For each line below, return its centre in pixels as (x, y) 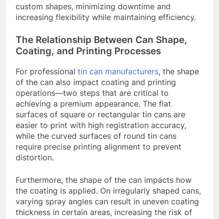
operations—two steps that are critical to (92, 93)
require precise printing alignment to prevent (99, 147)
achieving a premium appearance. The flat (93, 104)
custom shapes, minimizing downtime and (93, 7)
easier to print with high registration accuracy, (101, 125)
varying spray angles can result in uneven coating (107, 202)
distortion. (35, 158)
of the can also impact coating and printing (96, 82)
